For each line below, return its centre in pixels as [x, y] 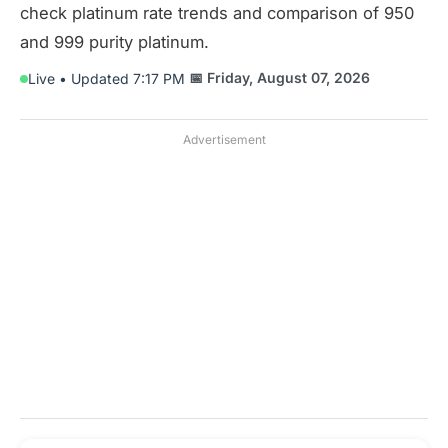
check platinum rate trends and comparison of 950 [217, 13]
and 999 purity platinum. [114, 42]
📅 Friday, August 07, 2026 [279, 77]
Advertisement [224, 139]
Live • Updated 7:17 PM [106, 78]
